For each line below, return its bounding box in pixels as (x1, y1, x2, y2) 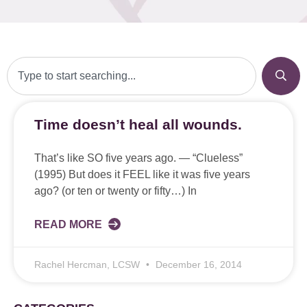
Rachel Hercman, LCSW (34, 259, 143, 271)
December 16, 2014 (153, 259, 242, 271)
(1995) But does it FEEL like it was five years (34, 169, 250, 181)
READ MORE (34, 219, 105, 231)
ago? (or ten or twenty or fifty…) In (34, 185, 197, 197)
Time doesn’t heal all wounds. (34, 116, 242, 133)
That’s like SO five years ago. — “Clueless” (34, 152, 243, 164)
